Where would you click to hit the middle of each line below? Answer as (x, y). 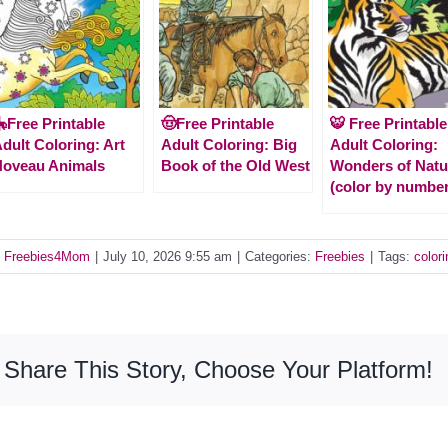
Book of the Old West (235, 165)
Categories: (280, 256)
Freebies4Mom (47, 256)
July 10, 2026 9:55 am (167, 256)
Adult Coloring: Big (229, 144)
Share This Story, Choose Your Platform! (218, 369)
